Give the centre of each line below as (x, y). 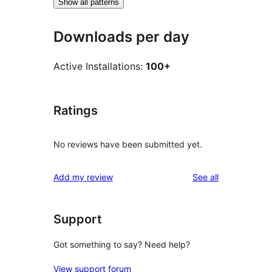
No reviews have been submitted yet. (128, 144)
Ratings (76, 111)
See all (206, 177)
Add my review (83, 177)
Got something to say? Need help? (122, 244)
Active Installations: (100, 66)
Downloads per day (121, 36)
